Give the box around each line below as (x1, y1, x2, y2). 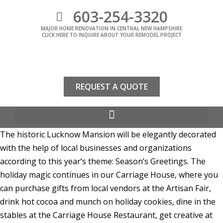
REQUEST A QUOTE (75, 81, 148, 92)
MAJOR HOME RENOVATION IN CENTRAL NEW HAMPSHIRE (41, 25, 182, 32)
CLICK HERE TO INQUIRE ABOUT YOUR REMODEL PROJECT (41, 31, 182, 38)
